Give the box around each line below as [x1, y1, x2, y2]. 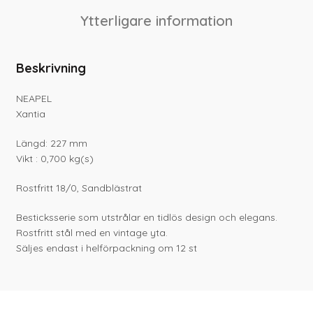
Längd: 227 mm [16, 136, 88, 150]
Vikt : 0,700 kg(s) [16, 152, 94, 165]
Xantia [16, 107, 46, 120]
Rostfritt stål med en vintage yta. [16, 226, 168, 239]
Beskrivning [16, 59, 87, 76]
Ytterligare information [80, 11, 233, 29]
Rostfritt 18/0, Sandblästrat [16, 181, 143, 194]
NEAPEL [16, 92, 52, 105]
